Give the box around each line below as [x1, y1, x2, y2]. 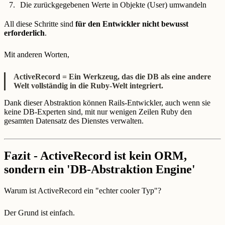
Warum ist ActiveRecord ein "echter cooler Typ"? [4, 186, 161, 195]
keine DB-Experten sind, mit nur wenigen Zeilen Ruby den [4, 107, 192, 116]
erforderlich [4, 28, 45, 37]
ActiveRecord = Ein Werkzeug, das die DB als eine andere [14, 72, 211, 81]
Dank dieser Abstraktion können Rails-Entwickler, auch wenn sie [4, 98, 210, 107]
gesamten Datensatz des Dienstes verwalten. [4, 116, 144, 125]
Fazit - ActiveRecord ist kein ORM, [4, 149, 187, 163]
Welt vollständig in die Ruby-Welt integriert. [14, 81, 163, 90]
